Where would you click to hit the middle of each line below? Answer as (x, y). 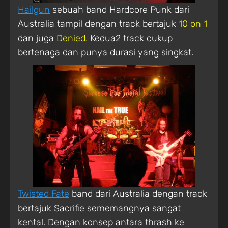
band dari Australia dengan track (138, 194)
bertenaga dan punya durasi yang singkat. (106, 52)
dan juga (37, 38)
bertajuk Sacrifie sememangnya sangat (99, 208)
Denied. (72, 38)
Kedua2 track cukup (130, 38)
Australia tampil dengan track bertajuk (98, 24)
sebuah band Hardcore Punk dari (120, 9)
